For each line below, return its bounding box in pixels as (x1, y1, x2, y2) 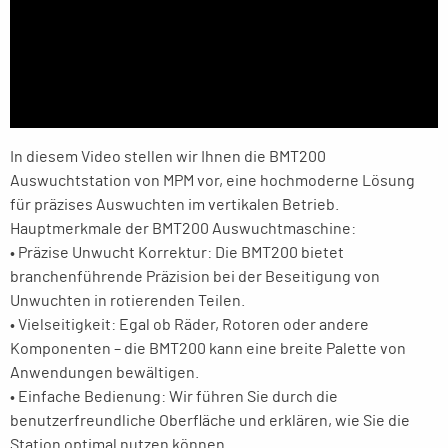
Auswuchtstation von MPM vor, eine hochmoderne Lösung (10, 173, 415, 190)
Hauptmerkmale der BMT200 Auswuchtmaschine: (10, 221, 356, 238)
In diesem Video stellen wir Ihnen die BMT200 (10, 149, 326, 166)
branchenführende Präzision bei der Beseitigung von (10, 269, 380, 286)
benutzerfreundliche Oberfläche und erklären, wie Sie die (10, 413, 410, 430)
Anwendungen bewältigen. (10, 365, 199, 382)
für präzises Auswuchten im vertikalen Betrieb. (10, 197, 339, 214)
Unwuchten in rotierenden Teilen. (10, 293, 245, 310)
